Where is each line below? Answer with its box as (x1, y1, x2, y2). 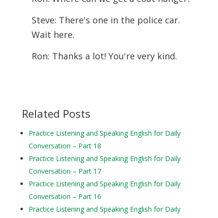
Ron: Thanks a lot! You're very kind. (31, 50, 177, 62)
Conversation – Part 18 (28, 141, 101, 150)
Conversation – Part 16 (28, 192, 101, 201)
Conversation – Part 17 (28, 166, 101, 176)
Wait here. (31, 29, 74, 40)
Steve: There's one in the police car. (31, 14, 180, 26)
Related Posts (21, 106, 91, 121)
